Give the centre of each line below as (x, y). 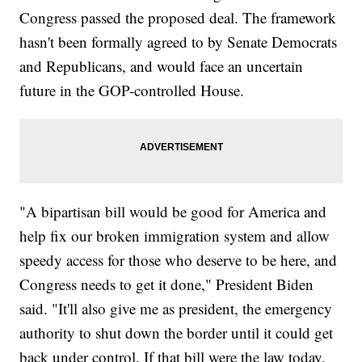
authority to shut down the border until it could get (177, 333)
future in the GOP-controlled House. (132, 90)
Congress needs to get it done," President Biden (167, 284)
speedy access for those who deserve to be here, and (179, 260)
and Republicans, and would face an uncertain (162, 66)
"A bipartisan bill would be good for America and (173, 212)
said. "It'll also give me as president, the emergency (176, 309)
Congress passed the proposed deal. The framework (178, 18)
